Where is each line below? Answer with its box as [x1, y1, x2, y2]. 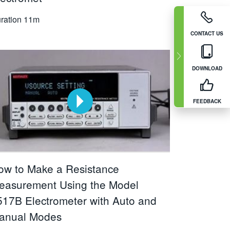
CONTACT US [190, 29, 223, 37]
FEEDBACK [193, 97, 221, 105]
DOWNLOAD [191, 64, 222, 72]
